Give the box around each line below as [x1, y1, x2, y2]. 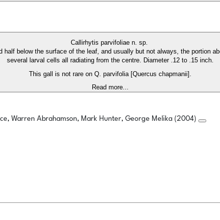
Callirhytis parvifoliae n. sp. [70, 39, 150, 47]
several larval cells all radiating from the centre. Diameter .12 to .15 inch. [6, 56, 214, 64]
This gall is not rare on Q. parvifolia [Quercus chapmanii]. [28, 70, 192, 78]
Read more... [91, 83, 129, 91]
